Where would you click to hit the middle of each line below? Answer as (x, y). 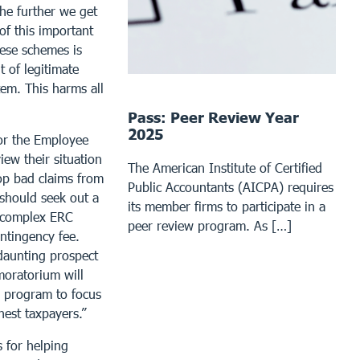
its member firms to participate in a (227, 206)
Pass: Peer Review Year (214, 117)
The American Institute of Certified (225, 167)
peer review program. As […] (210, 225)
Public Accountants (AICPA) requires (231, 186)
